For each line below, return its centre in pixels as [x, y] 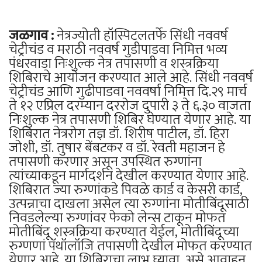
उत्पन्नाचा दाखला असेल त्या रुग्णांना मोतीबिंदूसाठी [129, 204]
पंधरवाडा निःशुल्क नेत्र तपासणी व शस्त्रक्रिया [114, 63]
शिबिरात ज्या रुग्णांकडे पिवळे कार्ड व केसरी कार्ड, [126, 190]
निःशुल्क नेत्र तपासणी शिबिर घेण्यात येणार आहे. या [130, 120]
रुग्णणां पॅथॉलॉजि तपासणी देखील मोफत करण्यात [130, 246]
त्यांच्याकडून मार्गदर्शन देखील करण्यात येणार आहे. [129, 176]
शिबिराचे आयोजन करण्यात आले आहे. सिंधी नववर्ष [131, 77]
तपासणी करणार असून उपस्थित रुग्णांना [105, 162]
